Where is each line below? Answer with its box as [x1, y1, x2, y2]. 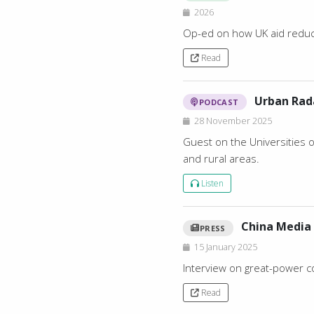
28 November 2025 [194, 115, 273, 128]
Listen [199, 177, 224, 190]
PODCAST [198, 97, 239, 108]
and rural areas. [183, 151, 260, 166]
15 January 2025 [194, 240, 258, 253]
